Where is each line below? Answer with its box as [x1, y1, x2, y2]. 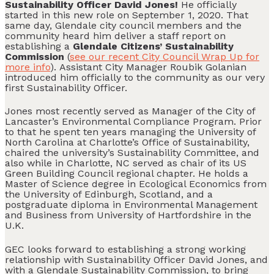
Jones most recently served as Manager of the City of [5, 105, 255, 117]
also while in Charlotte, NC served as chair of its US [5, 157, 246, 169]
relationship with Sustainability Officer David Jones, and [5, 254, 268, 266]
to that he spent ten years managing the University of [5, 126, 256, 138]
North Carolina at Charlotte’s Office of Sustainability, [5, 136, 250, 149]
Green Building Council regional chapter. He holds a [5, 168, 248, 180]
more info [5, 61, 50, 73]
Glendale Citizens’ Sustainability [73, 40, 234, 52]
